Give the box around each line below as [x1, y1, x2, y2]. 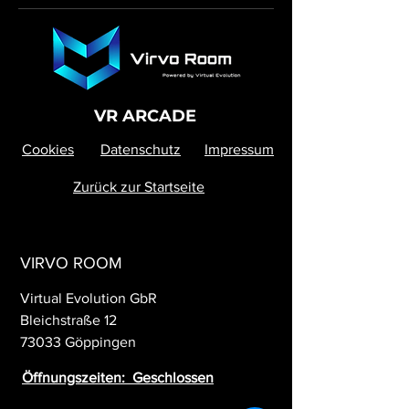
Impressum [204, 142, 274, 157]
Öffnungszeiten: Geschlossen [22, 370, 214, 385]
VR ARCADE [94, 106, 196, 126]
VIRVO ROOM [20, 254, 122, 272]
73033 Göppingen [20, 334, 136, 350]
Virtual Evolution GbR [20, 290, 157, 306]
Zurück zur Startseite [73, 179, 204, 194]
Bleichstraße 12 [20, 312, 117, 328]
